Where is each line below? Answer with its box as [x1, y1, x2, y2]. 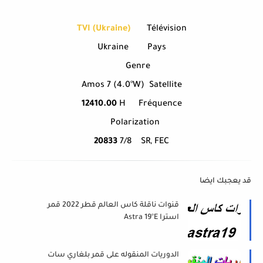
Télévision [146, 25, 187, 35]
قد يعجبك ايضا [200, 177, 251, 186]
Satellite [149, 81, 182, 91]
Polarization [110, 119, 160, 129]
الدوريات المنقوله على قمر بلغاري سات [48, 251, 179, 260]
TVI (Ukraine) [76, 25, 130, 35]
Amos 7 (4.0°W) [81, 81, 144, 91]
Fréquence [138, 100, 182, 110]
